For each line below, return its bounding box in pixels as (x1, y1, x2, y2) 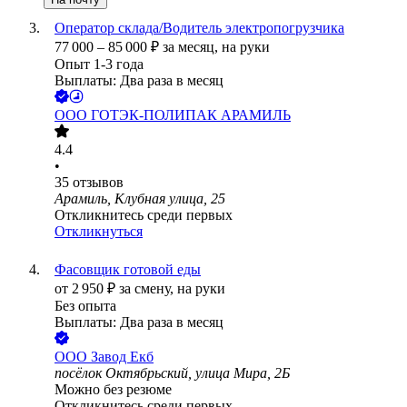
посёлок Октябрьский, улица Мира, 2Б (55, 365, 290, 382)
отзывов (73, 174, 124, 191)
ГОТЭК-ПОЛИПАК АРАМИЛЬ (91, 107, 291, 124)
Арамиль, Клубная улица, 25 (55, 191, 225, 207)
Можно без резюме (55, 382, 172, 398)
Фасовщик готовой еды (55, 262, 201, 278)
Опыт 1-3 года (55, 56, 144, 73)
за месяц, (163, 39, 222, 55)
